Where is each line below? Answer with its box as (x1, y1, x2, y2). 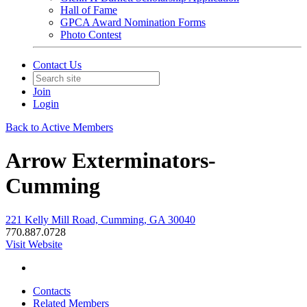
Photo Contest (60, 29, 121, 40)
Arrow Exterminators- (5, 148, 216, 173)
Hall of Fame (60, 4, 117, 16)
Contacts (33, 284, 71, 297)
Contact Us (33, 59, 82, 71)
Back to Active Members (5, 121, 113, 133)
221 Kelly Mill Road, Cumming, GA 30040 (5, 213, 195, 225)
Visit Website (5, 238, 62, 250)
